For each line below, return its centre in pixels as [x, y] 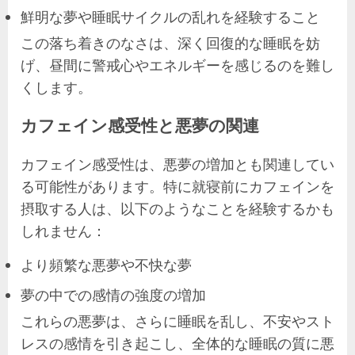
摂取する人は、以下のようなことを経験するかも [177, 208]
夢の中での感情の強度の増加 [113, 294]
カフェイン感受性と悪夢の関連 [140, 125]
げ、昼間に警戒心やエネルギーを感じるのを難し [177, 65]
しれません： [63, 230]
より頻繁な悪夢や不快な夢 [106, 264]
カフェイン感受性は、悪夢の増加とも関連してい [177, 164]
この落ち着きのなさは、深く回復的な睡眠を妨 [170, 42]
